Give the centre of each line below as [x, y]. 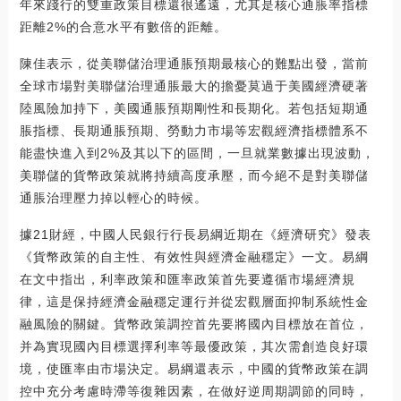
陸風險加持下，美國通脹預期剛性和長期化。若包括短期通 [194, 109]
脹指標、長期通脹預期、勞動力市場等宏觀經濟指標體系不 [194, 131]
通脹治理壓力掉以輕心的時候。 [113, 198]
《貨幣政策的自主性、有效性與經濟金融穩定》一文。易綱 [194, 257]
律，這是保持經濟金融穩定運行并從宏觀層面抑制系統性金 [194, 302]
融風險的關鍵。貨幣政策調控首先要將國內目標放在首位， [194, 324]
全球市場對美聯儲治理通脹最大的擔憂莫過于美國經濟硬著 [194, 86]
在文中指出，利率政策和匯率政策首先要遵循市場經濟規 [187, 280]
